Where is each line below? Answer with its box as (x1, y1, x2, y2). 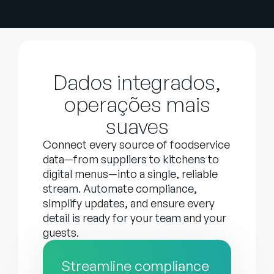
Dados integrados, (53, 69, 221, 95)
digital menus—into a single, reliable (43, 167, 218, 181)
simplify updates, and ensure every (43, 196, 215, 210)
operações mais (64, 91, 210, 117)
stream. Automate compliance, (43, 182, 197, 196)
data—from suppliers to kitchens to (43, 152, 219, 166)
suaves (105, 113, 169, 139)
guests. (43, 226, 79, 240)
